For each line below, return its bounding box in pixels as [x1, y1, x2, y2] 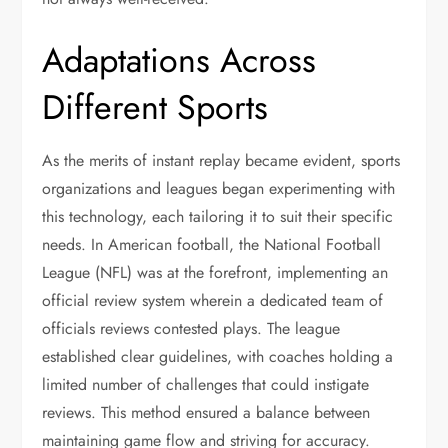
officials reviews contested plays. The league [42, 317, 341, 340]
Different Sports [42, 83, 269, 132]
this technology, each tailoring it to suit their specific [42, 205, 394, 228]
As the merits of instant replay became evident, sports [42, 149, 401, 172]
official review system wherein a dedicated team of [42, 289, 384, 312]
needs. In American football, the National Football [42, 233, 382, 256]
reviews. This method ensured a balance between [42, 401, 371, 424]
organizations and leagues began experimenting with [42, 177, 396, 200]
